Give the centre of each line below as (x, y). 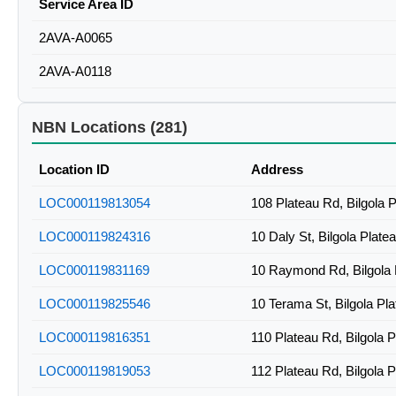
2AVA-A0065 (76, 38)
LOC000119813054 (95, 203)
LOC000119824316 (95, 237)
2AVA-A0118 (75, 72)
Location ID (74, 170)
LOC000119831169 (94, 270)
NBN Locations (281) (110, 128)
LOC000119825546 (95, 304)
